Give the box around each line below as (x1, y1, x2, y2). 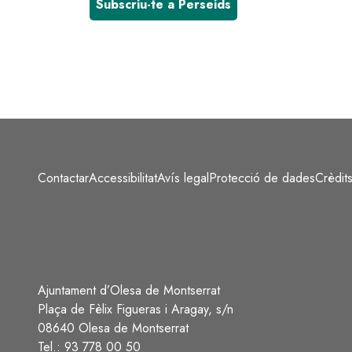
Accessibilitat (89, 168, 157, 187)
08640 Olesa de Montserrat (38, 319, 192, 337)
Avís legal (157, 168, 209, 187)
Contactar (38, 168, 89, 187)
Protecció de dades (209, 168, 315, 187)
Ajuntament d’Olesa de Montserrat (38, 281, 220, 299)
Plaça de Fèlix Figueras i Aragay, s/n (38, 300, 237, 318)
